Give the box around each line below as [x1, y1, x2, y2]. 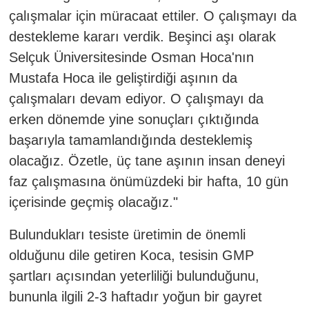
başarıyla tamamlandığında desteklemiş [8, 132, 252, 148]
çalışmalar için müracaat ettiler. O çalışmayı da [8, 8, 297, 23]
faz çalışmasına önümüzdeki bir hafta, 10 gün [8, 173, 288, 189]
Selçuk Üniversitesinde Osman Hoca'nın [8, 49, 254, 65]
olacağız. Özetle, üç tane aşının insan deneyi [8, 152, 285, 168]
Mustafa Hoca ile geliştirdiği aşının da [8, 70, 237, 86]
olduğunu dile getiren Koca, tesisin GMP [8, 247, 254, 263]
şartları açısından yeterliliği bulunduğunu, [8, 268, 259, 283]
